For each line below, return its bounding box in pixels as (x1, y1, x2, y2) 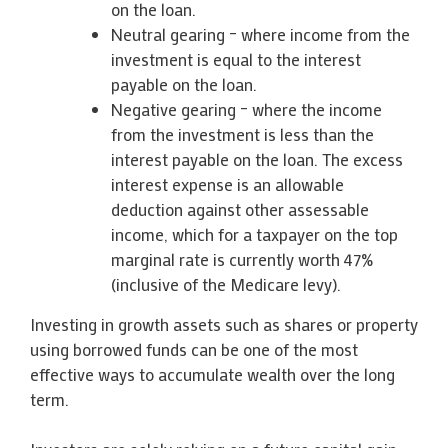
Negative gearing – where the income (111, 97, 382, 120)
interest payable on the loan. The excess (111, 147, 403, 170)
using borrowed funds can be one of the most (30, 337, 358, 360)
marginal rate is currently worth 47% (111, 247, 373, 270)
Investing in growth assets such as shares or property (30, 312, 418, 335)
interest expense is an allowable (111, 172, 344, 195)
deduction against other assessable (111, 197, 369, 220)
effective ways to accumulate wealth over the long (30, 362, 395, 385)
